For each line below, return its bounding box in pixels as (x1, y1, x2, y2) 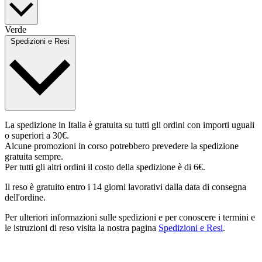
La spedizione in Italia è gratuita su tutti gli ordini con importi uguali (5, 120, 254, 130)
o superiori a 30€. (5, 130, 69, 141)
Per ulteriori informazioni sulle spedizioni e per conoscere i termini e (5, 212, 255, 223)
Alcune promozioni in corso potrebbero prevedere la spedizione (5, 141, 239, 151)
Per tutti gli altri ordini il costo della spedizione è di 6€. (5, 162, 205, 173)
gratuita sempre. (5, 151, 63, 162)
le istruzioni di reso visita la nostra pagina (5, 223, 158, 233)
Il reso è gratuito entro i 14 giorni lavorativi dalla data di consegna (5, 182, 246, 192)
